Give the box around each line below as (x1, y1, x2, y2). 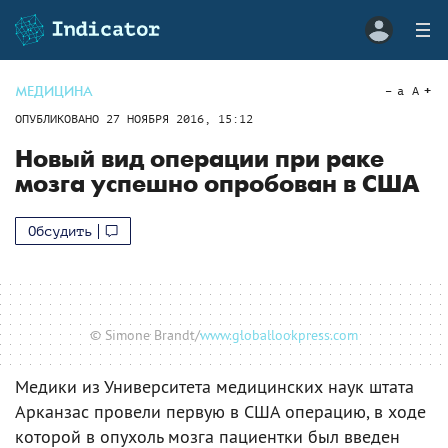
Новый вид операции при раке (15, 145, 384, 174)
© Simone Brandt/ (90, 325, 200, 344)
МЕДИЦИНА (15, 83, 93, 100)
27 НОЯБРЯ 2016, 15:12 (106, 112, 253, 126)
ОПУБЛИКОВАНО (15, 112, 106, 126)
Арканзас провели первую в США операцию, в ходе (15, 399, 426, 423)
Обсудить (28, 223, 92, 239)
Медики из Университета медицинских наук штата (15, 374, 414, 398)
